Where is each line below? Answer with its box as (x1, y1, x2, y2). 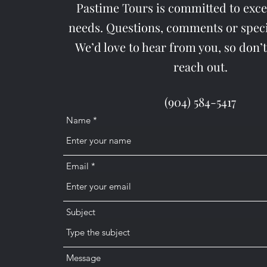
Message (66, 252, 101, 263)
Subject (66, 206, 95, 218)
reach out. (173, 58, 228, 74)
